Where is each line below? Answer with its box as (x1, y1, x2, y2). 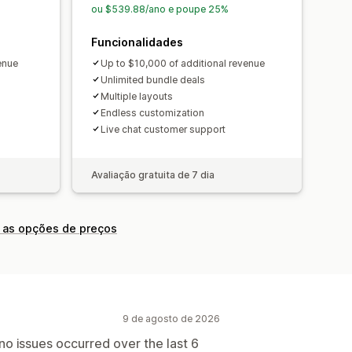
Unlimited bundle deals (101, 73, 205, 86)
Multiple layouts (101, 90, 173, 102)
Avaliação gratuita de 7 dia (91, 168, 214, 181)
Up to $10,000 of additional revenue (101, 57, 265, 69)
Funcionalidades (91, 35, 183, 49)
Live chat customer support (101, 123, 225, 135)
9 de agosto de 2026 (123, 312, 220, 324)
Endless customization (101, 106, 204, 119)
